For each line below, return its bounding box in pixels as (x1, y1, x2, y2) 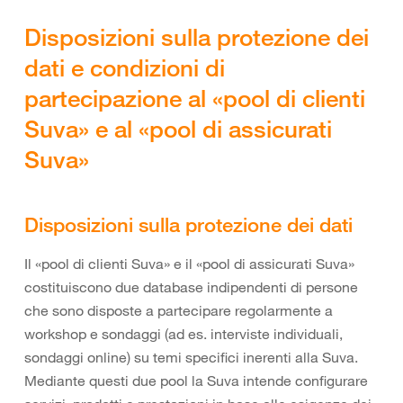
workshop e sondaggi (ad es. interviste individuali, (24, 325, 343, 343)
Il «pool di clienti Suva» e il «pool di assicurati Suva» (24, 255, 354, 273)
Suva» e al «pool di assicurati (24, 114, 332, 143)
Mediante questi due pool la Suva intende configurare (24, 372, 368, 390)
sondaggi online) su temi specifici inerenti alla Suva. (24, 348, 358, 366)
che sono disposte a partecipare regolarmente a (24, 301, 333, 319)
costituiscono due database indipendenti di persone (24, 278, 358, 296)
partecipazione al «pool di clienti (24, 84, 365, 112)
